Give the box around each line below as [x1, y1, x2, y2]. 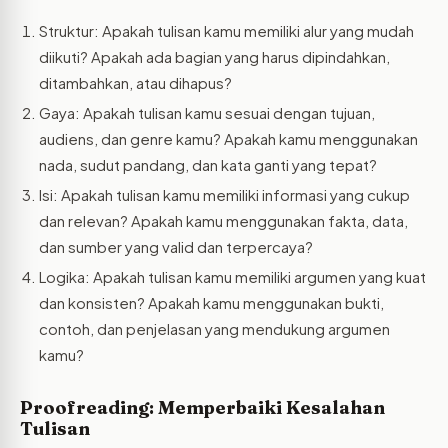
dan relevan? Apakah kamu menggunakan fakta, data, [38, 210, 408, 230]
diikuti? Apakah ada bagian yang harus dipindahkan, [38, 46, 390, 66]
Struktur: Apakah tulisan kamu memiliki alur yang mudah [38, 20, 414, 40]
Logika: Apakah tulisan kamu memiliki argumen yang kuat [38, 266, 426, 286]
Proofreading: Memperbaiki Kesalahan [20, 395, 385, 419]
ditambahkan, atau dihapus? [38, 72, 232, 92]
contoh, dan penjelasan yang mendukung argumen [38, 318, 390, 338]
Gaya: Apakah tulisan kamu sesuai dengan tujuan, [38, 102, 375, 122]
